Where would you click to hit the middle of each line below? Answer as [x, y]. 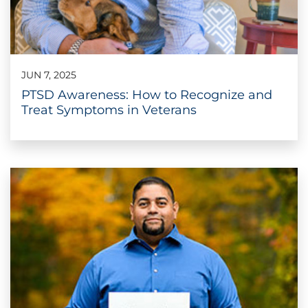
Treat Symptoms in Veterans [109, 110]
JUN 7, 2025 [49, 75]
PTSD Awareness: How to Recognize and [147, 95]
